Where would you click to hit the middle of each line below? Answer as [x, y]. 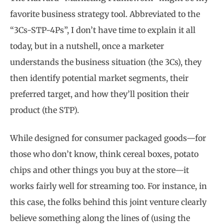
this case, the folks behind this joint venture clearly [108, 202]
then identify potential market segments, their [99, 78]
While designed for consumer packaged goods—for [108, 138]
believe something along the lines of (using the [100, 218]
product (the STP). [44, 110]
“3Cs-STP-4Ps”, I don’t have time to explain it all [103, 30]
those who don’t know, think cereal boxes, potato [104, 154]
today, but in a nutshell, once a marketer [87, 46]
